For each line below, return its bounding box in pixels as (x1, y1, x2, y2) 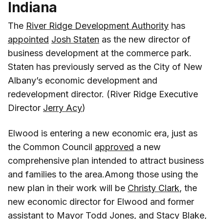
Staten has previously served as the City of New (8, 61, 202, 72)
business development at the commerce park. (8, 47, 192, 58)
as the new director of (99, 34, 191, 44)
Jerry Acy (43, 102, 82, 113)
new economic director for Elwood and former (8, 196, 194, 207)
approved (95, 141, 134, 152)
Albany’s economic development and (8, 75, 157, 86)
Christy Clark (128, 182, 179, 193)
